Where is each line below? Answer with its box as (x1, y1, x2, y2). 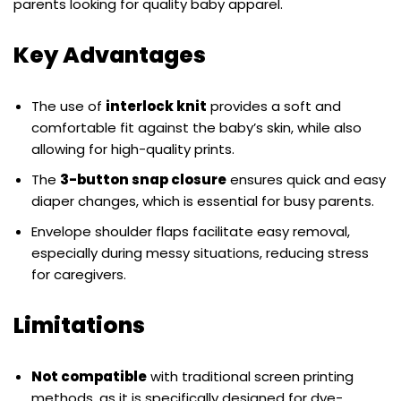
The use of (31, 96, 106, 115)
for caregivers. (31, 264, 126, 284)
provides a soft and (207, 96, 341, 115)
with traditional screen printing (147, 366, 354, 386)
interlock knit (106, 96, 207, 115)
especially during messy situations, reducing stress (31, 243, 369, 262)
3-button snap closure (60, 169, 226, 189)
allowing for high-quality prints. (31, 139, 235, 158)
